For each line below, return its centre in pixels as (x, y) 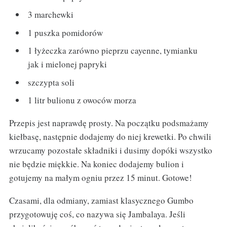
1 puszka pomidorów (66, 32)
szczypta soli (51, 82)
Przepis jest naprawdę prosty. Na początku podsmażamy (109, 123)
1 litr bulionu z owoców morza (82, 100)
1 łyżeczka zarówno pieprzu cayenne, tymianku (113, 51)
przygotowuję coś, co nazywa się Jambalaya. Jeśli (97, 214)
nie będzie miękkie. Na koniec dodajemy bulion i (96, 164)
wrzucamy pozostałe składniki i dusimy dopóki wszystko (110, 150)
